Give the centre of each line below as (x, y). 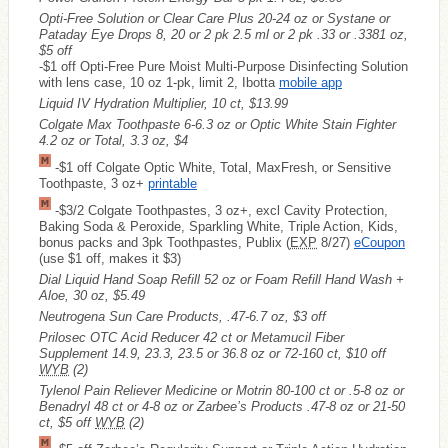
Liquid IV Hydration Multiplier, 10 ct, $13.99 (163, 103)
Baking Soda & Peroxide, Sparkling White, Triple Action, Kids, (218, 226)
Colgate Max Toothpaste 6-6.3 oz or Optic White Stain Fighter (217, 124)
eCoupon (379, 242)
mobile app (310, 82)
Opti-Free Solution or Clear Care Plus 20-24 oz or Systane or (214, 18)
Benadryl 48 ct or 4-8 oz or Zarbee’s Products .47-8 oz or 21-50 (222, 406)
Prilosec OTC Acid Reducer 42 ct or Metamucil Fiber (191, 337)
